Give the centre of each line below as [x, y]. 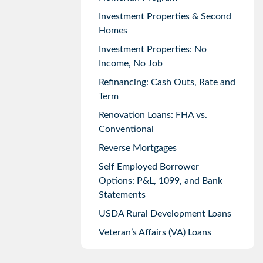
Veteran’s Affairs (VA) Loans [155, 233]
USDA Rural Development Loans [165, 214]
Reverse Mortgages [137, 148]
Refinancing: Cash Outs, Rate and [167, 82]
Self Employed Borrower [149, 167]
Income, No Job [130, 64]
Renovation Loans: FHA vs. [153, 115]
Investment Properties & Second [165, 17]
